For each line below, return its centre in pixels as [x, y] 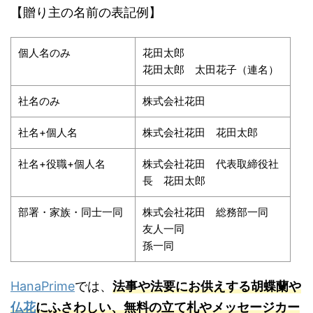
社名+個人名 [48, 132]
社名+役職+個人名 [62, 163]
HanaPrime [43, 286]
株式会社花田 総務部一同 [205, 212]
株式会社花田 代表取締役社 [211, 163]
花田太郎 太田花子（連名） [211, 69]
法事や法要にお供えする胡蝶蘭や [207, 286]
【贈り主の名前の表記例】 [86, 12]
